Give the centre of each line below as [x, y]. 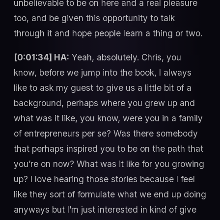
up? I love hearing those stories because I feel [104, 179]
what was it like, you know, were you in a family [108, 118]
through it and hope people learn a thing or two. [108, 33]
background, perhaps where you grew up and [104, 103]
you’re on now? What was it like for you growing [109, 164]
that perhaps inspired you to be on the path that [109, 149]
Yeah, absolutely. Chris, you [125, 57]
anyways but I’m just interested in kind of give [105, 210]
